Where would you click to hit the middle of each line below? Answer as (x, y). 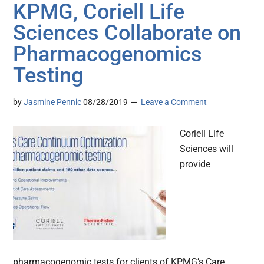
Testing (48, 76)
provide (195, 164)
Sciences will (207, 149)
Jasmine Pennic (53, 102)
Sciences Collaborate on (127, 33)
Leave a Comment (174, 102)
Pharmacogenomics (108, 55)
